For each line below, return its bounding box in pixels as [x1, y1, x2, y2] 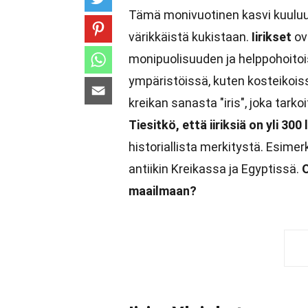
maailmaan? [129, 184, 197, 198]
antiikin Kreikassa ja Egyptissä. [129, 162, 302, 176]
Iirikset [252, 30, 291, 44]
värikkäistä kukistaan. [129, 30, 252, 44]
